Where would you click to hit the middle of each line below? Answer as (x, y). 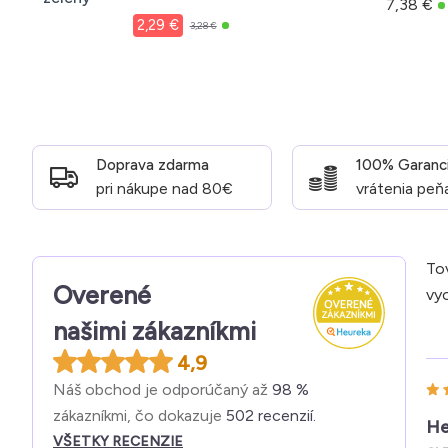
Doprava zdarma (152, 165)
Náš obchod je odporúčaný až (162, 390)
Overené (102, 295)
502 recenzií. (271, 416)
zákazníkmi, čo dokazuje (139, 416)
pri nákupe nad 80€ (164, 189)
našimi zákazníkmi (154, 331)
